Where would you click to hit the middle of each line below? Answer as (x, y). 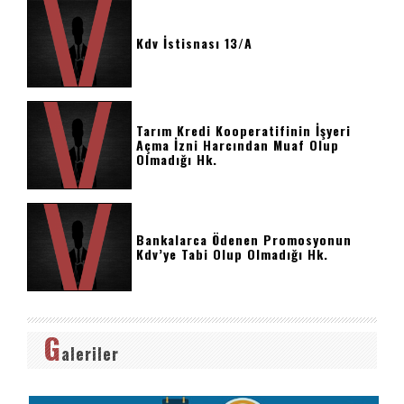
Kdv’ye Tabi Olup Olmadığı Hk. (233, 254)
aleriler (90, 353)
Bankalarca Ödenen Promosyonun (244, 239)
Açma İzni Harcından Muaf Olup (238, 145)
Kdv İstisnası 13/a (195, 43)
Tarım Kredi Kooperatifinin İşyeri (244, 130)
